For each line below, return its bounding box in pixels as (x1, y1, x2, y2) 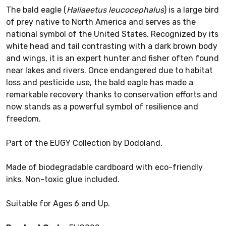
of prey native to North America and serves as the (6, 17, 196, 27)
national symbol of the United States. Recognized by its (6, 29, 218, 39)
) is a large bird (164, 5, 219, 15)
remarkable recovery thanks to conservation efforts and (6, 90, 217, 100)
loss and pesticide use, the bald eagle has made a (6, 78, 193, 88)
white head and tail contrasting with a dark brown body (6, 41, 217, 51)
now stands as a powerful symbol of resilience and (6, 102, 198, 112)
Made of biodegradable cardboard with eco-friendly (6, 162, 203, 173)
